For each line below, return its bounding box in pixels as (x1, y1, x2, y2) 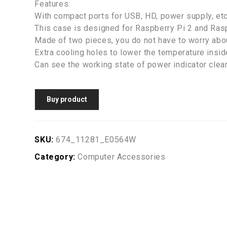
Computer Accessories (78, 152, 166, 162)
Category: (34, 152, 78, 162)
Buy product (47, 95, 88, 103)
